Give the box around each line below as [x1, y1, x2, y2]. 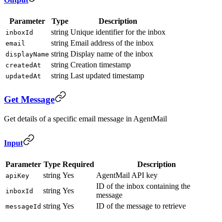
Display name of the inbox [70, 49, 153, 58]
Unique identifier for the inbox [70, 27, 166, 36]
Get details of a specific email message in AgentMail [4, 114, 167, 123]
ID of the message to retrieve [96, 201, 186, 210]
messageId [5, 202, 41, 210]
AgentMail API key [96, 170, 158, 179]
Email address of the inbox [70, 38, 154, 47]
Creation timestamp [70, 60, 131, 69]
